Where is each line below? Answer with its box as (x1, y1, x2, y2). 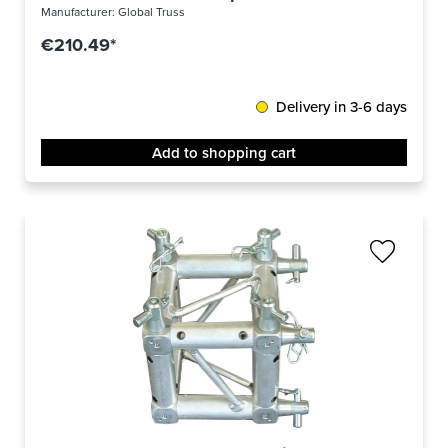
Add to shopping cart (152, 142, 296, 164)
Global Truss (118, 3, 185, 21)
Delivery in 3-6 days (276, 96, 407, 118)
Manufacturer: (41, 3, 118, 21)
